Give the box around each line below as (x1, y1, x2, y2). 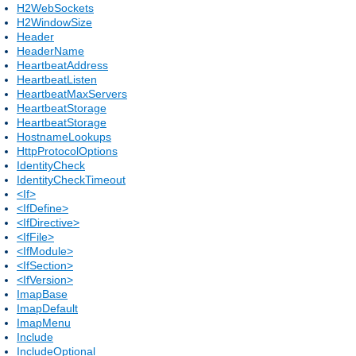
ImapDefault (17, 301, 78, 315)
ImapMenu (17, 315, 71, 329)
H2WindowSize (17, 15, 92, 29)
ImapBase (17, 287, 68, 300)
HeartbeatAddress (17, 58, 108, 72)
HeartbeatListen (17, 72, 97, 86)
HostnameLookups (17, 130, 111, 143)
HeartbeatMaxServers (17, 87, 127, 100)
